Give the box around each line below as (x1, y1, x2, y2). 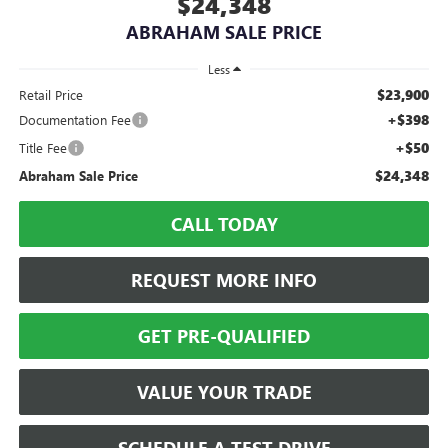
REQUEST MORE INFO (131, 268, 317, 293)
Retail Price (18, 86, 83, 104)
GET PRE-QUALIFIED (138, 324, 310, 349)
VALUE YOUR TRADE (136, 380, 312, 405)
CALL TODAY (170, 212, 278, 237)
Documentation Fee (18, 111, 131, 129)
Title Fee (18, 139, 67, 157)
